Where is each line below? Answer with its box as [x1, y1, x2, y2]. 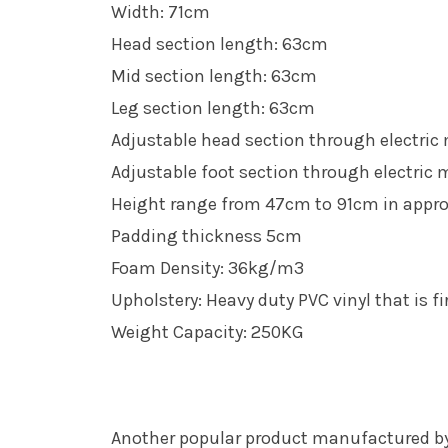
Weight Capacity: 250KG [110, 320, 304, 343]
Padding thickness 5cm [110, 224, 302, 247]
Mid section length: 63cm [110, 64, 317, 87]
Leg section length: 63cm [110, 96, 315, 119]
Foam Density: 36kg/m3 [110, 256, 304, 279]
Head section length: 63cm [110, 32, 328, 55]
